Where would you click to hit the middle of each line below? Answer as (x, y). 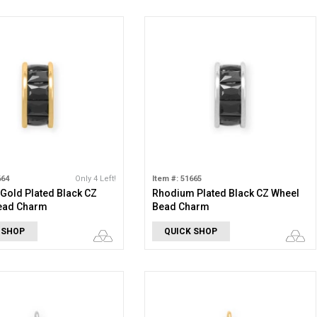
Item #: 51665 (177, 179)
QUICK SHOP (191, 231)
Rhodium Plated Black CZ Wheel (225, 193)
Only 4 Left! (95, 179)
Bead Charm (180, 207)
